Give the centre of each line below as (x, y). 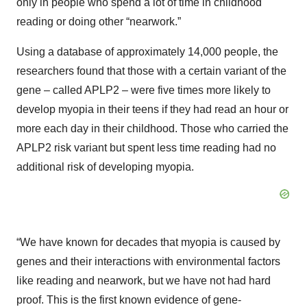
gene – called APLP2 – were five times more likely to (144, 90)
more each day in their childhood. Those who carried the (152, 128)
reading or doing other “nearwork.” (99, 22)
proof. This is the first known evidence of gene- (129, 300)
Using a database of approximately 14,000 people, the (147, 52)
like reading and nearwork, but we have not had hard (144, 281)
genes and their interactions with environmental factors (148, 261)
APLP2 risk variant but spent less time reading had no (146, 148)
